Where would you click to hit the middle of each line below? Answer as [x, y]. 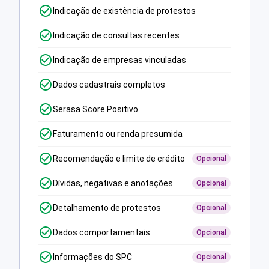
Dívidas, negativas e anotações [113, 183]
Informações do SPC [93, 257]
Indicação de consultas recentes [116, 36]
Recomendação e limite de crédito [119, 159]
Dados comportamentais [102, 233]
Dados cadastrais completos [109, 85]
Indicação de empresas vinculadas [120, 60]
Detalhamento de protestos [107, 208]
